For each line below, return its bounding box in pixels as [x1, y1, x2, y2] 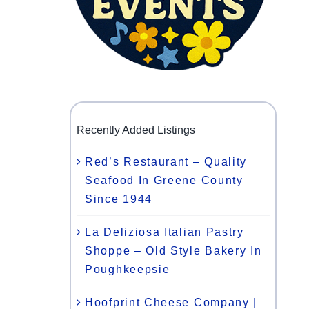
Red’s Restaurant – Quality [85, 155, 248, 168]
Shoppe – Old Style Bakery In [85, 244, 262, 257]
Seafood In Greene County [85, 174, 243, 186]
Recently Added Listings [77, 124, 195, 137]
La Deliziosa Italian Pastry [85, 226, 244, 238]
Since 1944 [85, 192, 152, 205]
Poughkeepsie [85, 263, 170, 275]
